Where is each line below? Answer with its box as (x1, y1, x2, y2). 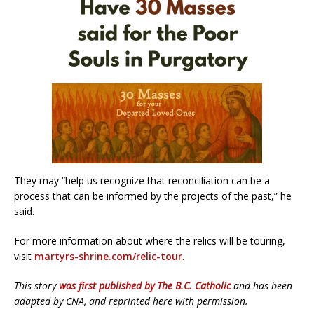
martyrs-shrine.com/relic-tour (34, 250, 182, 264)
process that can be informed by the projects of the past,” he (14, 189, 292, 203)
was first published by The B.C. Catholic (59, 279, 233, 293)
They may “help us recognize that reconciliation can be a (14, 174, 270, 188)
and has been (233, 279, 292, 293)
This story (14, 279, 59, 293)
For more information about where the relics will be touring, (14, 234, 285, 248)
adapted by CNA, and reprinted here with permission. (14, 294, 248, 308)
